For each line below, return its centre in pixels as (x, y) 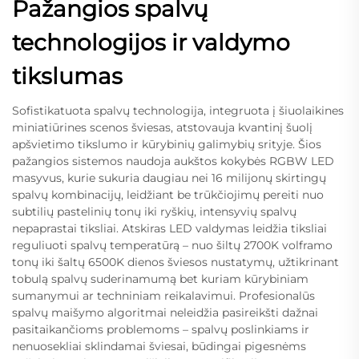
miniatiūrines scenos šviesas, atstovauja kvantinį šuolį (162, 127)
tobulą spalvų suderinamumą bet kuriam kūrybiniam (160, 278)
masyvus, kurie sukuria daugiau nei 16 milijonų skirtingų (169, 177)
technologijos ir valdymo (151, 42)
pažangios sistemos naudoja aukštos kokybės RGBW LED (173, 161)
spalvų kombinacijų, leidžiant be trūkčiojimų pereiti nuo (168, 194)
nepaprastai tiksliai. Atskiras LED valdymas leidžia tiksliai (169, 228)
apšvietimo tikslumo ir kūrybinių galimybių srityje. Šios (167, 144)
